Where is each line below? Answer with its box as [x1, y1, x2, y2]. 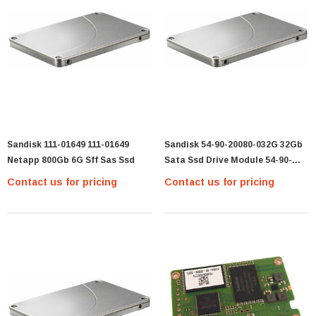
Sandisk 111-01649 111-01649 [7, 140, 129, 150]
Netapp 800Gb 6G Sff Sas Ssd [7, 155, 135, 166]
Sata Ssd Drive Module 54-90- [164, 155, 292, 166]
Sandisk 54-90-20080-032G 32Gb [164, 140, 303, 150]
